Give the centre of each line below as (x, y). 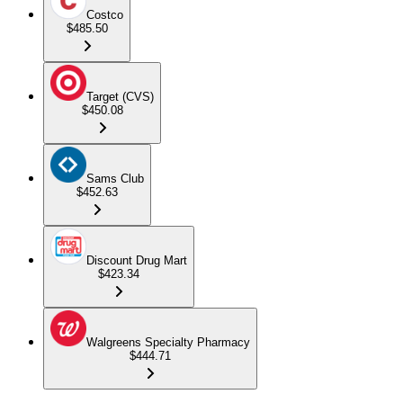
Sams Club (115, 178)
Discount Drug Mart (137, 260)
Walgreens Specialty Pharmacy (168, 342)
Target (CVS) (120, 96)
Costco (105, 14)
